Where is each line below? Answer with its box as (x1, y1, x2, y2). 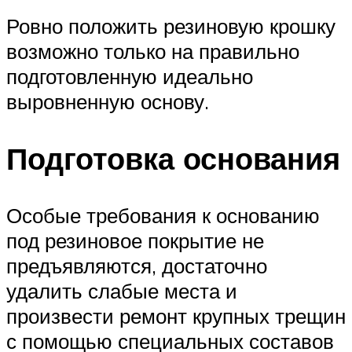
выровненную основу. (6, 89, 209, 115)
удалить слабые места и (6, 278, 237, 304)
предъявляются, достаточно (6, 253, 267, 279)
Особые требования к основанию (6, 203, 320, 229)
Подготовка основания (6, 139, 340, 178)
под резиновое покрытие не (6, 228, 264, 254)
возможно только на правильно (6, 38, 299, 64)
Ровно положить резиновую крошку (6, 13, 335, 39)
